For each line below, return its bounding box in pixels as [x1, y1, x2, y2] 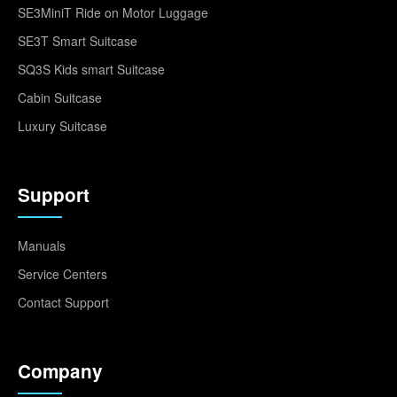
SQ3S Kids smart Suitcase [18, 59, 165, 78]
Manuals [18, 236, 66, 254]
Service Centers [18, 264, 107, 283]
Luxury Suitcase [18, 116, 107, 135]
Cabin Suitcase [18, 88, 102, 106]
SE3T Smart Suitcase [18, 31, 137, 50]
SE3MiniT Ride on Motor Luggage [18, 3, 208, 21]
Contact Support [18, 292, 109, 311]
